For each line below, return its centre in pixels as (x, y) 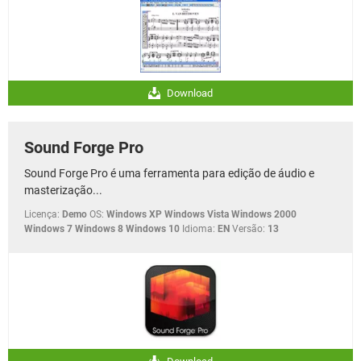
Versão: (249, 229)
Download (189, 93)
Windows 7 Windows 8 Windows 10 (102, 229)
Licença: (42, 215)
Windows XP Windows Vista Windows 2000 (201, 215)
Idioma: (199, 229)
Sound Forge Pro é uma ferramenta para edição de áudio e (169, 174)
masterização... (63, 191)
